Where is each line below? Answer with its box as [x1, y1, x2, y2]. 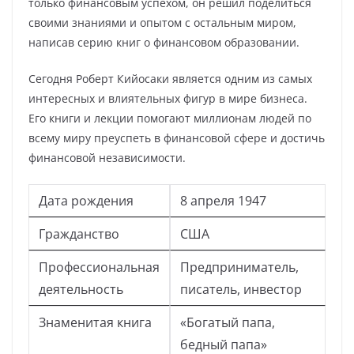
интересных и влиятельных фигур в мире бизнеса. [28, 91, 307, 106]
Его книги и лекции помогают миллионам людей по [28, 111, 311, 126]
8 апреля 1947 [180, 192, 266, 209]
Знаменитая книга [39, 314, 152, 331]
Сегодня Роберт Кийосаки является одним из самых [28, 71, 312, 86]
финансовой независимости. [28, 150, 186, 165]
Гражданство [39, 225, 119, 243]
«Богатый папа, [180, 314, 275, 331]
